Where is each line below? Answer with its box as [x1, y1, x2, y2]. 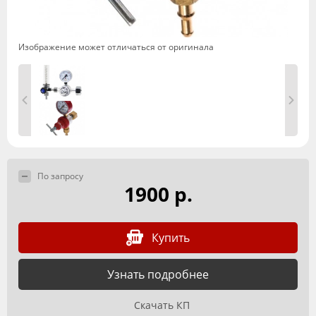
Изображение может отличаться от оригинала [18, 41, 214, 53]
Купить [152, 229, 190, 245]
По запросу [37, 170, 83, 182]
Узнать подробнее [107, 266, 209, 282]
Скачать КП [133, 298, 190, 312]
